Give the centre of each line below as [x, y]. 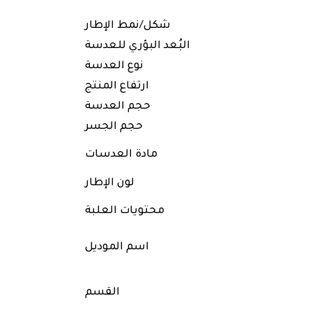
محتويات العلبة [125, 211]
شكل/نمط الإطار [128, 26]
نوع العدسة [114, 67]
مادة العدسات [121, 155]
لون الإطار [110, 184]
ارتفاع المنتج [117, 87]
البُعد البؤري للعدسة [138, 46]
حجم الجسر [114, 127]
